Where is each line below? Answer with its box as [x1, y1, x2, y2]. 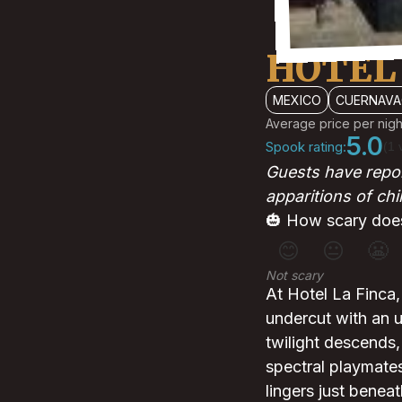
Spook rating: [266, 137, 346, 155]
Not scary [266, 267, 323, 284]
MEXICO [273, 92, 321, 109]
